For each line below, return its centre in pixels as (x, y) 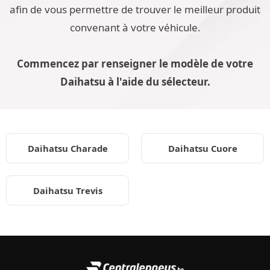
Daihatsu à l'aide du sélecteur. (135, 82)
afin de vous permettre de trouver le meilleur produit (135, 9)
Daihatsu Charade (67, 148)
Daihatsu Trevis (67, 190)
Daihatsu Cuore (202, 148)
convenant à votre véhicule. (135, 27)
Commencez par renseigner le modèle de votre (135, 64)
